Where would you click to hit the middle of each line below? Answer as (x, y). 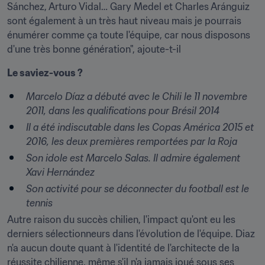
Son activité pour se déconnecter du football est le (138, 189)
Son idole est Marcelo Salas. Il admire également (133, 158)
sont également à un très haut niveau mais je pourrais (124, 21)
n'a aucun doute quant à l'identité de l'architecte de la (123, 248)
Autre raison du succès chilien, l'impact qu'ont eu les (121, 219)
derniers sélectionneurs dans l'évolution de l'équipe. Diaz (131, 234)
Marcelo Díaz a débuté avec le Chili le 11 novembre (137, 96)
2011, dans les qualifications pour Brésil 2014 (123, 111)
